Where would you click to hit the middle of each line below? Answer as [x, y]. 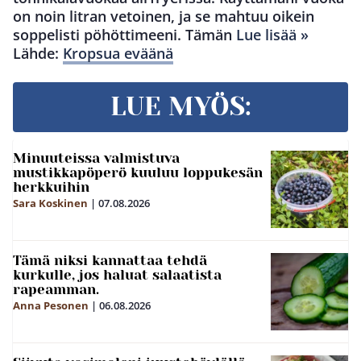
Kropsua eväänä [118, 53]
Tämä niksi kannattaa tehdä [110, 260]
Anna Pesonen [51, 305]
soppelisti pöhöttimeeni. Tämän [124, 35]
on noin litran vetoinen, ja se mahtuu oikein [164, 16]
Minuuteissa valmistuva [96, 158]
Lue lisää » [272, 35]
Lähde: [38, 53]
